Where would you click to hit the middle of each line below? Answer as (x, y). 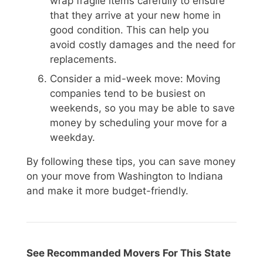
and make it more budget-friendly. (107, 191)
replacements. (83, 59)
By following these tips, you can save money (131, 162)
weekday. (73, 138)
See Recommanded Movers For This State (129, 253)
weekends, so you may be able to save (142, 108)
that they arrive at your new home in (135, 15)
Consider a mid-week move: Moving (135, 79)
